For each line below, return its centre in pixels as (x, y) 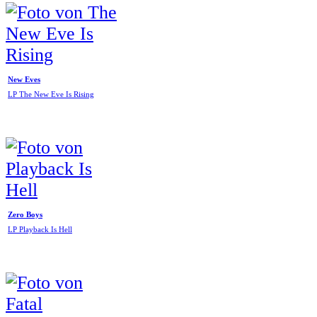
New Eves (24, 79)
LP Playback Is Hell (40, 230)
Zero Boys (25, 214)
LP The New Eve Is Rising (51, 95)
